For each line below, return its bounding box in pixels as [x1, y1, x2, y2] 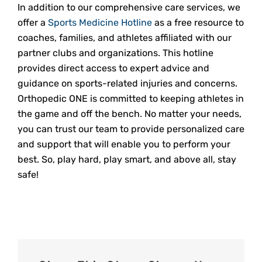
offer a [17, 17, 48, 29]
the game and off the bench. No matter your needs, [17, 108, 242, 120]
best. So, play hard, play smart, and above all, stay [17, 154, 236, 166]
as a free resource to [151, 17, 244, 29]
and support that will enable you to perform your [17, 139, 230, 150]
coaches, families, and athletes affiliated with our [17, 32, 232, 44]
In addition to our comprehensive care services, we [17, 2, 240, 13]
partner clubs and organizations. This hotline [17, 47, 213, 59]
